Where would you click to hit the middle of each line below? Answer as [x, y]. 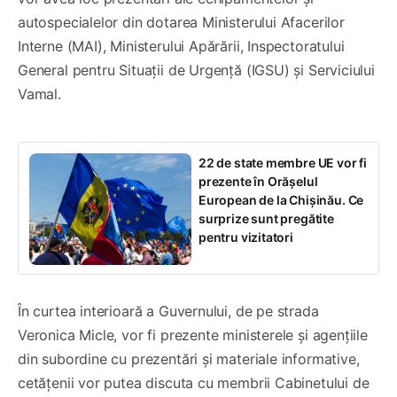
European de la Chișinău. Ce [281, 200]
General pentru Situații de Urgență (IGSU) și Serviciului [196, 70]
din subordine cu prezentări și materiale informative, [189, 359]
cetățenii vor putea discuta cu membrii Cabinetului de [194, 383]
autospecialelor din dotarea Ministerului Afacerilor [181, 23]
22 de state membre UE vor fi [283, 163]
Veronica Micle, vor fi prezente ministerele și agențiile [193, 335]
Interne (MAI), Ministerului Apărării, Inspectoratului [181, 47]
